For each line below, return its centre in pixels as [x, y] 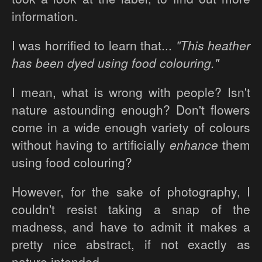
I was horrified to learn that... [94, 45]
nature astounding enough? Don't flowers [131, 110]
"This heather [213, 45]
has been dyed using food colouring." [115, 63]
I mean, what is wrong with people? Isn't [131, 92]
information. [45, 16]
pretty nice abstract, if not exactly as [131, 244]
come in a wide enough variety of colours [131, 127]
